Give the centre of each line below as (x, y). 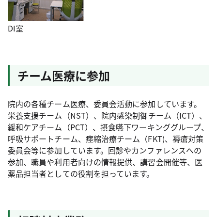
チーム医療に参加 (64, 75)
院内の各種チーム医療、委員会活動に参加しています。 (105, 104)
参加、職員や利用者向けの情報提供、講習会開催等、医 (105, 162)
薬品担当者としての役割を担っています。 (81, 173)
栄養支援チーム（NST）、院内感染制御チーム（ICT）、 (108, 115)
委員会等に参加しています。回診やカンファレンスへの (105, 150)
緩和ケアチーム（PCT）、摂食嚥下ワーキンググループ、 (108, 127)
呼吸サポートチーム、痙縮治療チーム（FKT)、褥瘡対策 (106, 139)
